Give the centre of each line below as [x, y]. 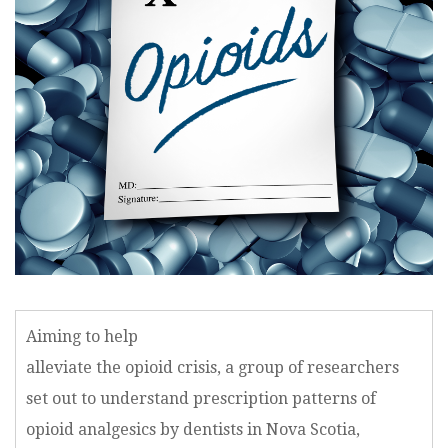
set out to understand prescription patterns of [201, 398]
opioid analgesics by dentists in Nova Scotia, [193, 429]
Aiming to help [82, 336]
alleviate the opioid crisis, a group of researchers [212, 367]
